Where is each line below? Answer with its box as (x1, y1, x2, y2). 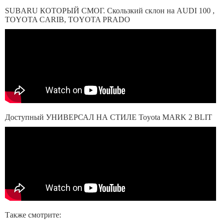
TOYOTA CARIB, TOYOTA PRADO (5, 15, 130, 24)
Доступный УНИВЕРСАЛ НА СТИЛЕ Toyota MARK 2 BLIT (5, 113, 212, 121)
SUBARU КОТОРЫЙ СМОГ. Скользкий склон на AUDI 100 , (5, 6, 215, 15)
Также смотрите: (5, 211, 61, 219)
